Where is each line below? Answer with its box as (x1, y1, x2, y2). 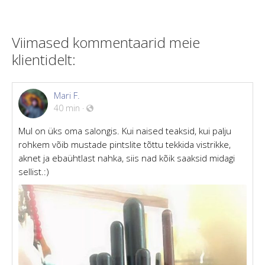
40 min (54, 102, 80, 114)
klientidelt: (12, 49, 76, 69)
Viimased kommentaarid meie (12, 32, 200, 52)
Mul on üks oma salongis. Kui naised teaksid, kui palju (18, 124, 231, 137)
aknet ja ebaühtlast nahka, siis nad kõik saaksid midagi (18, 151, 235, 164)
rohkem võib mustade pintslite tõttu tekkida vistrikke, (18, 138, 231, 150)
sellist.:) (18, 165, 49, 177)
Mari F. (54, 89, 80, 101)
